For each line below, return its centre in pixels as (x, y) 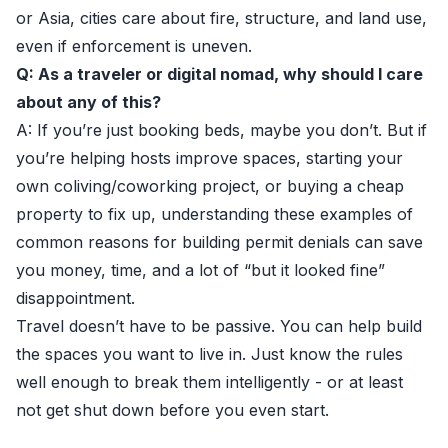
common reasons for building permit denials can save (219, 242)
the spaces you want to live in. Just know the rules (209, 354)
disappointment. (75, 298)
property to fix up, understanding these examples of (214, 214)
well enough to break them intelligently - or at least (209, 382)
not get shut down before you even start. (172, 410)
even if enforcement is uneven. (134, 46)
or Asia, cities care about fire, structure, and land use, (221, 18)
